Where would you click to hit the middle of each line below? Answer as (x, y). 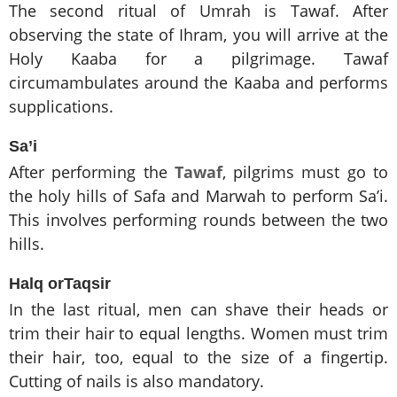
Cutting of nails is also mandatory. (136, 381)
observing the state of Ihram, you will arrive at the (198, 35)
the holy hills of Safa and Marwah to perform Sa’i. (198, 196)
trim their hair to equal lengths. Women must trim (198, 334)
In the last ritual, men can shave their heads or (198, 310)
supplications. (61, 107)
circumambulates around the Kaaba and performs (198, 83)
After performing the (92, 172)
